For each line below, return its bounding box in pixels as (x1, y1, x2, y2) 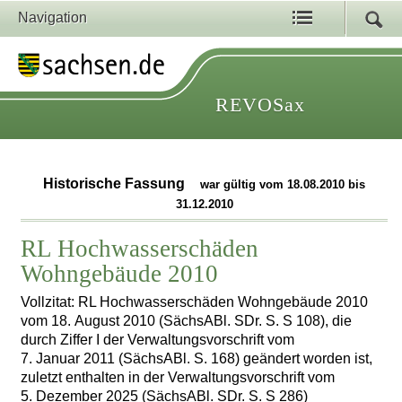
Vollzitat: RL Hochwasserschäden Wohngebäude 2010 (21, 293, 369, 310)
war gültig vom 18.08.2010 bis (200, 178, 366, 192)
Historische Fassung (43, 176, 189, 192)
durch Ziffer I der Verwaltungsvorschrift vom (21, 331, 295, 347)
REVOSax (215, 93, 305, 116)
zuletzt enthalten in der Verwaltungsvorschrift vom (21, 369, 336, 385)
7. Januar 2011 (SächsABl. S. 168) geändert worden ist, (21, 350, 373, 366)
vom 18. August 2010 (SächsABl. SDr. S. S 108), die (21, 312, 353, 328)
